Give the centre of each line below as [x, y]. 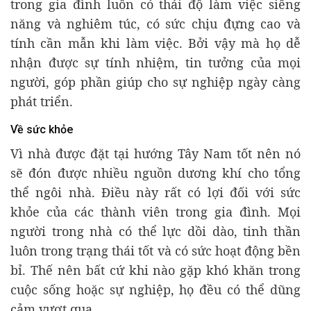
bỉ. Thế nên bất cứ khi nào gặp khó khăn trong [155, 270]
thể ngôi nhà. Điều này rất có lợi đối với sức [155, 193]
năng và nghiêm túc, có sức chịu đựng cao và [155, 24]
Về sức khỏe [42, 130]
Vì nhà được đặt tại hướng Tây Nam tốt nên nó [155, 154]
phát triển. [42, 102]
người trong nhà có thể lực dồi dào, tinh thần [155, 232]
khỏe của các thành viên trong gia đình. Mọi [155, 212]
